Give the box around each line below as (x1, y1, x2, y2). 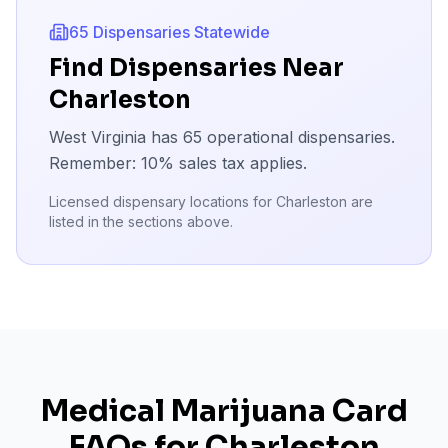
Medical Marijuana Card (40, 392, 408, 430)
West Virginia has (49, 127, 183, 147)
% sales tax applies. (158, 153, 307, 173)
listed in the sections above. (49, 213, 233, 230)
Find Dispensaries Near (49, 53, 344, 83)
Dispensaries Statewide (89, 22, 270, 42)
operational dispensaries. (202, 127, 395, 147)
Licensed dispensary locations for (49, 193, 276, 210)
